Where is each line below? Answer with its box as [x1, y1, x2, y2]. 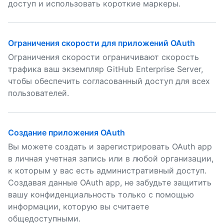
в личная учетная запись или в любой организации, [8, 153, 213, 163]
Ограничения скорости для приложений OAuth [8, 38, 195, 48]
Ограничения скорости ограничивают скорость [8, 52, 199, 62]
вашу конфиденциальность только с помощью [8, 189, 194, 199]
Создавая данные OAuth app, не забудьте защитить [8, 177, 211, 187]
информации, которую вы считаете [8, 201, 149, 211]
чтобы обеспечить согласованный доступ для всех [8, 76, 210, 86]
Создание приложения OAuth [8, 127, 125, 137]
